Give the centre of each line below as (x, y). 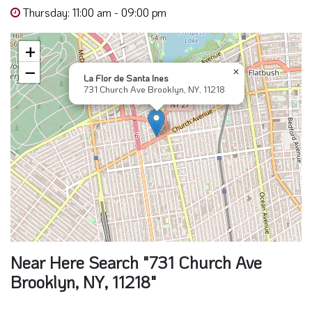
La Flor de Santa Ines (126, 77)
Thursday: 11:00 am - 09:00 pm (95, 12)
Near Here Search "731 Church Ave (136, 262)
